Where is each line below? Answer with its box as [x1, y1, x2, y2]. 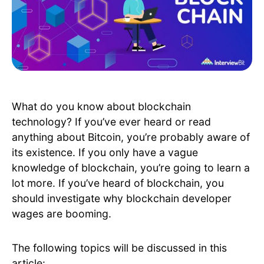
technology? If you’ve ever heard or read [12, 115, 211, 128]
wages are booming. [12, 207, 111, 220]
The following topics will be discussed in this [12, 242, 227, 255]
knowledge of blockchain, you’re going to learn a [12, 161, 250, 174]
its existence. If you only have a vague [12, 146, 198, 159]
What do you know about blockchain [12, 100, 191, 113]
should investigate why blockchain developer [12, 192, 232, 205]
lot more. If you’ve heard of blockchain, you [12, 177, 224, 190]
